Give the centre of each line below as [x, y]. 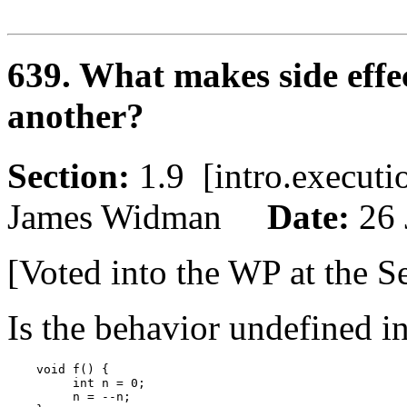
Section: [73, 176]
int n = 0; [76, 383]
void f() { [58, 370]
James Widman [137, 217]
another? [76, 116]
